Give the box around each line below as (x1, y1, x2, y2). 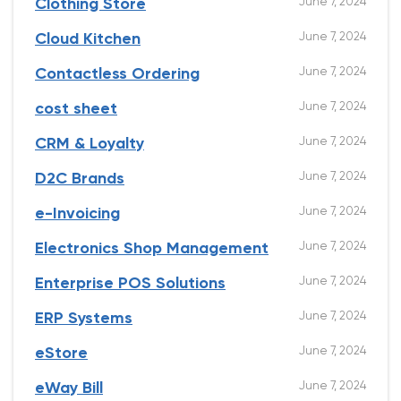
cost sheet (35, 101, 117, 118)
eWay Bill (35, 380, 103, 397)
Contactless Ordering (35, 66, 200, 83)
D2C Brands (35, 171, 124, 188)
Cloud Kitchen (35, 31, 141, 48)
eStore (35, 346, 88, 363)
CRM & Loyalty (35, 136, 144, 153)
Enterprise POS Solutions (35, 276, 226, 293)
